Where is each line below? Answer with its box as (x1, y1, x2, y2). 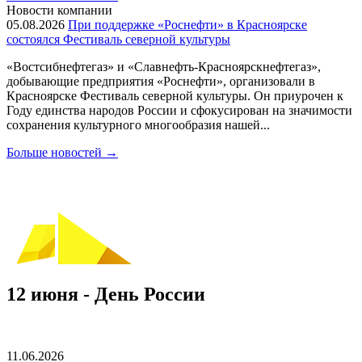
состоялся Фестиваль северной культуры (6, 32, 230, 46)
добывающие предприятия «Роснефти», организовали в (6, 74, 315, 88)
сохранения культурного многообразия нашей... (6, 118, 270, 132)
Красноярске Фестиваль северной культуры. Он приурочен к (6, 89, 343, 103)
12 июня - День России (6, 283, 205, 305)
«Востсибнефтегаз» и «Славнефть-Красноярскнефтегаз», (6, 60, 321, 74)
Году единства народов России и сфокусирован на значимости (6, 103, 352, 117)
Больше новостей (6, 145, 105, 159)
